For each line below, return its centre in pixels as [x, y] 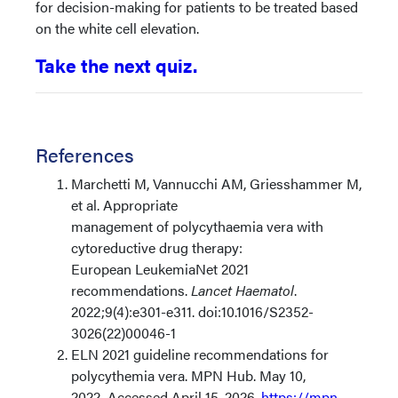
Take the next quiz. [116, 65]
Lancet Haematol [243, 290]
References [85, 154]
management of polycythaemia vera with [197, 226]
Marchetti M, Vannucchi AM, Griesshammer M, [216, 183]
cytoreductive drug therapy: [157, 247]
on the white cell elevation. [117, 28]
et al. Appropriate [124, 205]
